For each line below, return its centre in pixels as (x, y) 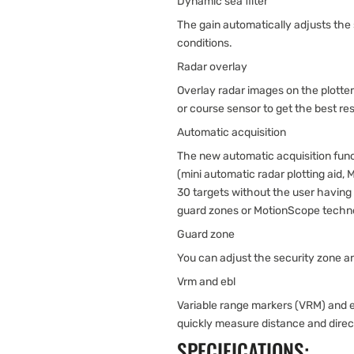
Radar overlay (212, 67)
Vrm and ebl (206, 282)
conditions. (205, 43)
